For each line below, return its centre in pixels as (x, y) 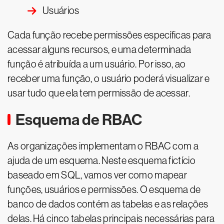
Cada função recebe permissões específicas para (109, 35)
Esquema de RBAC (79, 120)
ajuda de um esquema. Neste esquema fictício (101, 160)
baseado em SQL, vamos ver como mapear (97, 175)
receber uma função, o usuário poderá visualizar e (109, 78)
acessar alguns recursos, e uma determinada (99, 49)
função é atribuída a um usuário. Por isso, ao (97, 64)
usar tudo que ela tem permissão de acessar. (99, 93)
